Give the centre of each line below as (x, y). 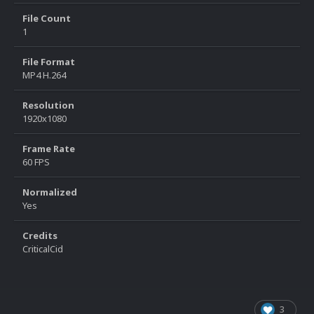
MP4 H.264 (44, 75)
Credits (40, 236)
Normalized (50, 192)
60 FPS (36, 162)
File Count (47, 19)
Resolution (48, 105)
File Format (49, 62)
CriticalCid (43, 249)
